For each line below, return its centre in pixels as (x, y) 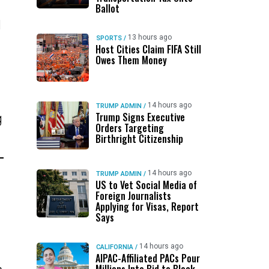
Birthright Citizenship (139, 139)
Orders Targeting (129, 128)
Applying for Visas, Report (147, 207)
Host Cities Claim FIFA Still (148, 49)
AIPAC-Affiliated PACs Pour (147, 258)
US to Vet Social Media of (146, 185)
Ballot (107, 8)
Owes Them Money (131, 60)
